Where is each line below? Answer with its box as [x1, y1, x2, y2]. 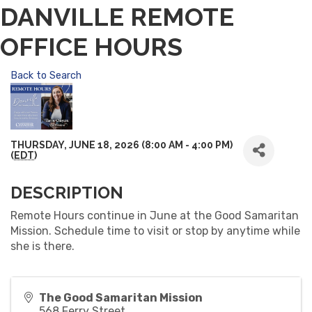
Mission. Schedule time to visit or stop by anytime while [10, 224, 300, 237]
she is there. [10, 239, 75, 253]
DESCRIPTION [10, 182, 123, 203]
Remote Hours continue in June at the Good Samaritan [10, 208, 299, 222]
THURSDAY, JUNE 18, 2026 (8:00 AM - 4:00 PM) [10, 139, 233, 151]
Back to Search [10, 69, 81, 81]
